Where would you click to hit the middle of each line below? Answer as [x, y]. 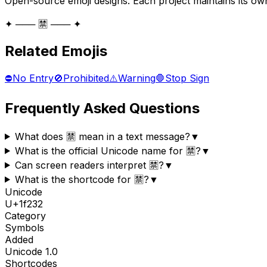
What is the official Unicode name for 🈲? [108, 150]
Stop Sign [187, 78]
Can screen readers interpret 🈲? [89, 165]
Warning [137, 78]
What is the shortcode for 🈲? [82, 179]
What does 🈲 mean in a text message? [102, 136]
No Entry [33, 78]
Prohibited [86, 78]
